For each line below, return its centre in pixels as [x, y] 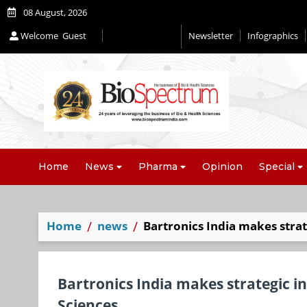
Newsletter [211, 35]
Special [277, 167]
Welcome [39, 35]
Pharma [158, 167]
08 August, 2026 [54, 12]
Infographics [273, 35]
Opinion [222, 167]
